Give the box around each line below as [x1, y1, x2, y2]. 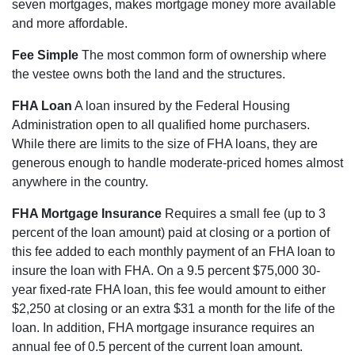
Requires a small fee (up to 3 [162, 207, 326, 221]
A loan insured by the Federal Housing [72, 99, 290, 113]
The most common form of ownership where [78, 48, 326, 63]
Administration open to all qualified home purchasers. [12, 118, 310, 132]
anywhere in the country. [12, 175, 148, 189]
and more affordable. [12, 17, 128, 31]
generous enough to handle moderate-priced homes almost [12, 156, 343, 170]
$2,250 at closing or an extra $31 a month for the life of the [12, 302, 335, 316]
